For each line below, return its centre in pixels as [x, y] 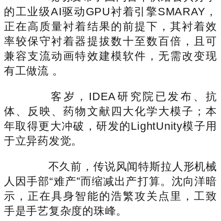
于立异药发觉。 [43, 141]
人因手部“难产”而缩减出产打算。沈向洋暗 [110, 181]
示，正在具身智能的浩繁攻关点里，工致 [110, 196]
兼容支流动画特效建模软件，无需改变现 [110, 56]
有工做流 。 [34, 71]
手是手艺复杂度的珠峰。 [66, 211]
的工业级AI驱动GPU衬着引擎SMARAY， [110, 11]
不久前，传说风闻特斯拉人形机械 [121, 166]
